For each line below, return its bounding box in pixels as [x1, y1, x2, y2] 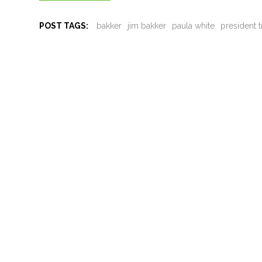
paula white [172, 21, 215, 31]
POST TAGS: [39, 21, 89, 31]
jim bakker [127, 21, 167, 31]
